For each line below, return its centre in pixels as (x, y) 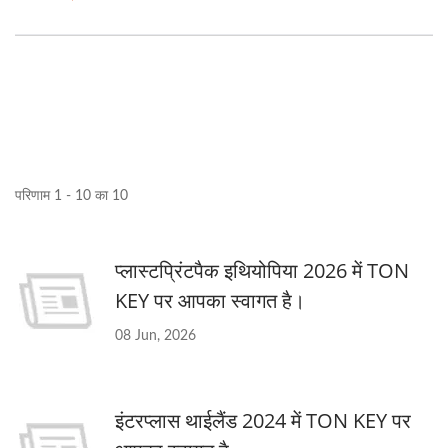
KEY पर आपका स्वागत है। (210, 300)
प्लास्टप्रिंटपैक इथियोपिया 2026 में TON (262, 270)
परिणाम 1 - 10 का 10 (71, 196)
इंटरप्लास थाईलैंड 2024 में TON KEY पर (263, 420)
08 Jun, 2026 (155, 336)
